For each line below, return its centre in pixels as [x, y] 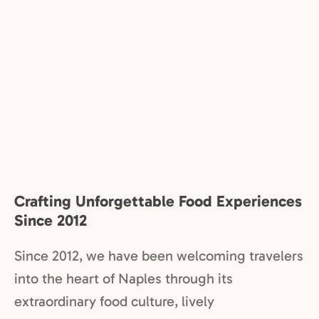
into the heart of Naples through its [124, 278]
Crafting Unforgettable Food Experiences [158, 201]
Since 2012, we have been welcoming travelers [159, 256]
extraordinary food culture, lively [114, 301]
